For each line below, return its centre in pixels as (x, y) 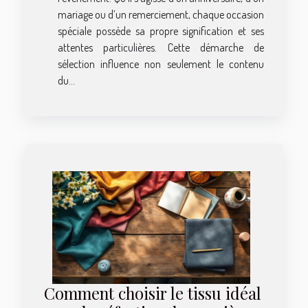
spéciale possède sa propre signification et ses (161, 31)
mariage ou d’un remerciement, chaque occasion (161, 14)
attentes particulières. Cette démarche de (161, 47)
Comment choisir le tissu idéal (153, 294)
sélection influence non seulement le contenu (161, 64)
